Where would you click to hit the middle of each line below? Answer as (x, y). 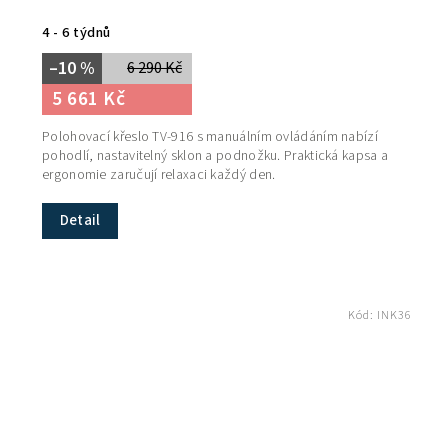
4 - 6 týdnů (76, 32)
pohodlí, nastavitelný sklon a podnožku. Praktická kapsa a (215, 155)
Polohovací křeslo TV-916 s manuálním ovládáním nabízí (210, 136)
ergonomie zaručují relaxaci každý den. (159, 174)
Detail (80, 220)
